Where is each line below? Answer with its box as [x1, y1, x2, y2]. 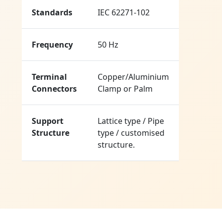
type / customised [98, 127, 165, 139]
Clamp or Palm [98, 83, 153, 95]
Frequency [32, 39, 73, 51]
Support [32, 115, 63, 127]
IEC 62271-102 [98, 7, 150, 18]
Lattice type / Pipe [98, 115, 164, 127]
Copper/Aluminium [98, 71, 169, 83]
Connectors [32, 83, 77, 95]
